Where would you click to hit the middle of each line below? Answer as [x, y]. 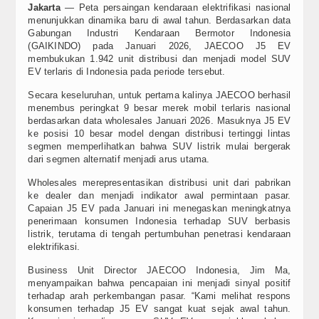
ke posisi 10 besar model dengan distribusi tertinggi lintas [159, 134]
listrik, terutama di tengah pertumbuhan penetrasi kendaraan [159, 234]
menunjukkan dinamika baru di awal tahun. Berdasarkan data [159, 20]
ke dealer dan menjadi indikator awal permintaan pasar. [159, 195]
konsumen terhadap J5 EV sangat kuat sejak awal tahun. [159, 309]
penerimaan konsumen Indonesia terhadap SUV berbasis [159, 221]
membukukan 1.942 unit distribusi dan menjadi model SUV [159, 59]
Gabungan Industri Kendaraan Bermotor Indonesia [159, 33]
